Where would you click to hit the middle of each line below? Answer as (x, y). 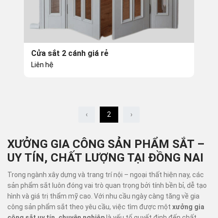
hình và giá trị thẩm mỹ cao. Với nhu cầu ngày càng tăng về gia (103, 196)
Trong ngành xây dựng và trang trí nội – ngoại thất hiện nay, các (106, 175)
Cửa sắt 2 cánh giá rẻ (70, 53)
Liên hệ (42, 65)
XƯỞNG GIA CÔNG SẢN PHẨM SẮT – (106, 144)
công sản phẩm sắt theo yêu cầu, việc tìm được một (90, 207)
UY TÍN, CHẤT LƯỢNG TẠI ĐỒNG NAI (105, 158)
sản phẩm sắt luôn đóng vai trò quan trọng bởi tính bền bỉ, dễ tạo (107, 185)
